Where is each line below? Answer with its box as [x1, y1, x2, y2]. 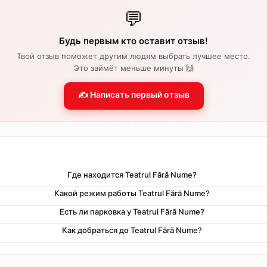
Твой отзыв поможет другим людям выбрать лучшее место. [17, 51, 250, 61]
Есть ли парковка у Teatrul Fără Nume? [59, 207, 204, 216]
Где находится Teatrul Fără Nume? [67, 170, 197, 179]
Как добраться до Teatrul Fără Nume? [61, 225, 202, 235]
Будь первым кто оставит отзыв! [59, 35, 208, 46]
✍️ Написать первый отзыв [77, 89, 190, 100]
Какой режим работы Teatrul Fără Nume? [54, 188, 210, 198]
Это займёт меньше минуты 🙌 [73, 63, 194, 73]
